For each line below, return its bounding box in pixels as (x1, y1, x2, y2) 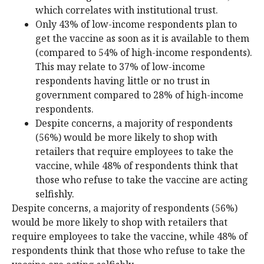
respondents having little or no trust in (35, 74, 210, 87)
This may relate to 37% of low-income (35, 60, 205, 73)
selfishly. (35, 187, 74, 200)
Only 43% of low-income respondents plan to (35, 17, 237, 31)
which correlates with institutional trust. (35, 3, 220, 16)
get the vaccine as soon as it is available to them (35, 31, 249, 45)
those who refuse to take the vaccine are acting (35, 173, 248, 186)
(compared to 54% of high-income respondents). (35, 45, 252, 59)
